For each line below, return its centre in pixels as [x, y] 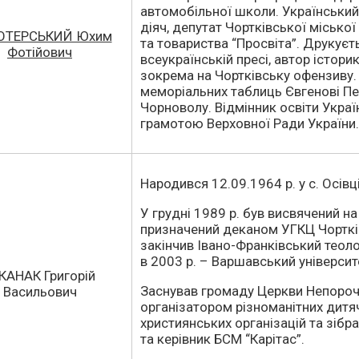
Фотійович [40, 52]
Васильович [40, 292]
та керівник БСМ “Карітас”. [222, 339]
